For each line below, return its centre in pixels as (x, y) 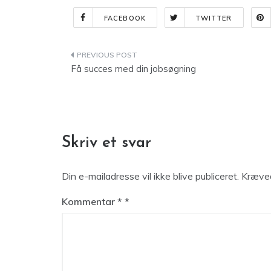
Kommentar (90, 201)
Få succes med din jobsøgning (133, 69)
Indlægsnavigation (138, 57)
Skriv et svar (106, 143)
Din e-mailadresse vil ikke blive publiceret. (150, 176)
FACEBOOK (125, 18)
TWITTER (214, 18)
